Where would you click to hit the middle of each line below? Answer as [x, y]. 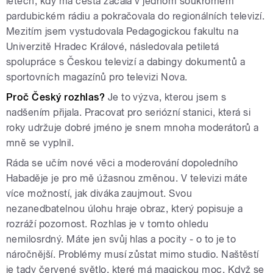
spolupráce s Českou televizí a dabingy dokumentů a [126, 62]
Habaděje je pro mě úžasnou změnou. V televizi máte [127, 178]
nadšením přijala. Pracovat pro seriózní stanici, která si [129, 112]
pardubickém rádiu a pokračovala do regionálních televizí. [136, 16]
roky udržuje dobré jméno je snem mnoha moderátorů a [133, 127]
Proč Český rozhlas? [57, 97]
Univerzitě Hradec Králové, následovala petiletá [113, 46]
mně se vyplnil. [40, 143]
